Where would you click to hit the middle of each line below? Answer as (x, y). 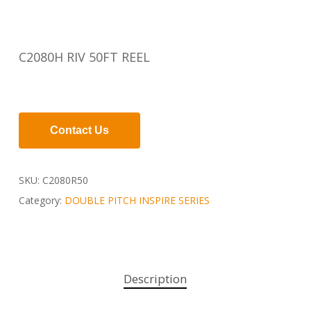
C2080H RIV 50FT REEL (84, 57)
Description (155, 279)
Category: (41, 200)
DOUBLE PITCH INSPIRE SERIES (137, 200)
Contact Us (79, 130)
